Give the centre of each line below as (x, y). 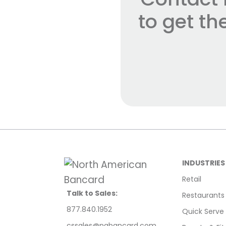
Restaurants (203, 195)
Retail (192, 179)
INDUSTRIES (204, 163)
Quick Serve (203, 212)
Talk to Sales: (92, 193)
